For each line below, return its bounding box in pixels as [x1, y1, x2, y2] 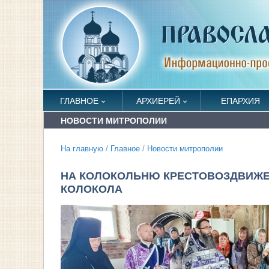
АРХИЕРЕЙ [136, 96, 180, 106]
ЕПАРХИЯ [220, 96, 260, 106]
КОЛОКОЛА [61, 183, 122, 195]
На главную [61, 145, 103, 153]
